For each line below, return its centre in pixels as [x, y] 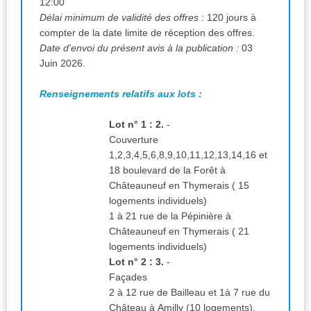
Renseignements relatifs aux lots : [122, 93]
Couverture [135, 139]
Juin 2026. [62, 63]
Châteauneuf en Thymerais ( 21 [179, 231]
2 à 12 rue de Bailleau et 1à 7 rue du [190, 292]
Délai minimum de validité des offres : [123, 17]
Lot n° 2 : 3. [136, 261]
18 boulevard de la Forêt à [167, 170]
